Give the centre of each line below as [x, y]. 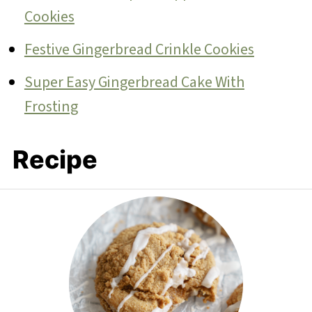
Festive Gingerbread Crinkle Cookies [139, 49]
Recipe [55, 159]
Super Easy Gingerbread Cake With [134, 82]
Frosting [51, 106]
